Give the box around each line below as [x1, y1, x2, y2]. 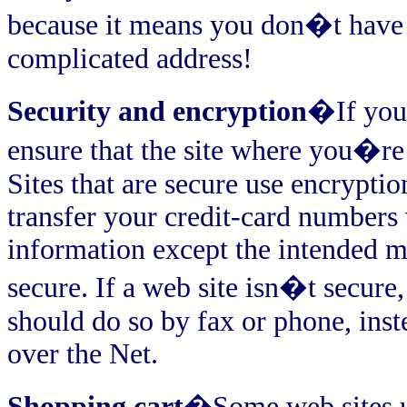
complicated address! [7, 42, 253, 74]
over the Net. [7, 337, 158, 370]
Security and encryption [7, 94, 307, 127]
